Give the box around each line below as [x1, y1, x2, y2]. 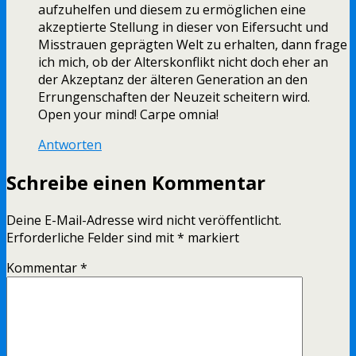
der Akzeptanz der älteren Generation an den [38, 71, 308, 89]
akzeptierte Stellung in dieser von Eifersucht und [38, 18, 328, 37]
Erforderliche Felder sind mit [6, 229, 177, 247]
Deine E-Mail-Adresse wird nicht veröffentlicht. [6, 211, 281, 230]
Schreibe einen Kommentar [6, 169, 265, 196]
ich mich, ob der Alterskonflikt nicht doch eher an [38, 53, 328, 72]
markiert [184, 229, 239, 247]
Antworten [38, 136, 102, 154]
